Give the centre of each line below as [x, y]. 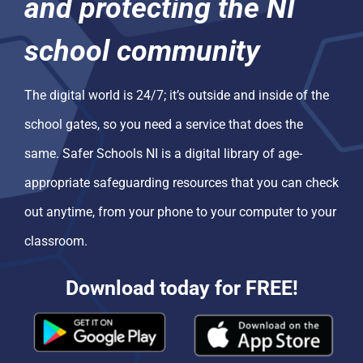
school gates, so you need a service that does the [163, 125]
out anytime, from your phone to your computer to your [180, 212]
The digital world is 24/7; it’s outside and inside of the [176, 96]
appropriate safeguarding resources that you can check [181, 183]
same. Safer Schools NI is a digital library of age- [163, 154]
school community [142, 51]
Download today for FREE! [181, 288]
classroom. [56, 241]
